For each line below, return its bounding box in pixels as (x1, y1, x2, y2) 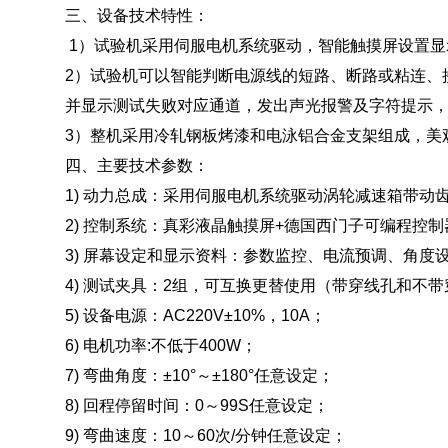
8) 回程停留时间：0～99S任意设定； (65, 397, 329, 414)
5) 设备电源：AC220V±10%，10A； (65, 307, 326, 324)
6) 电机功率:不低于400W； (65, 337, 257, 354)
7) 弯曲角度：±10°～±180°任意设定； (65, 367, 334, 384)
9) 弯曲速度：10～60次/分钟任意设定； (65, 427, 347, 444)
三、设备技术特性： (65, 7, 277, 24)
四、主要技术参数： (65, 157, 209, 174)
